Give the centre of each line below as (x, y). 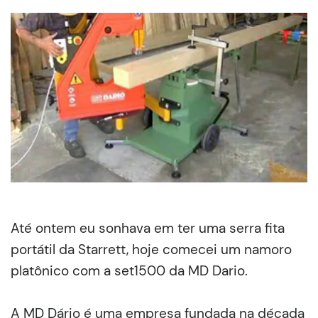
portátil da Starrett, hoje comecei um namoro (151, 249)
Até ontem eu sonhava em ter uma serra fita (148, 228)
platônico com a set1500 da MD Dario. (129, 270)
